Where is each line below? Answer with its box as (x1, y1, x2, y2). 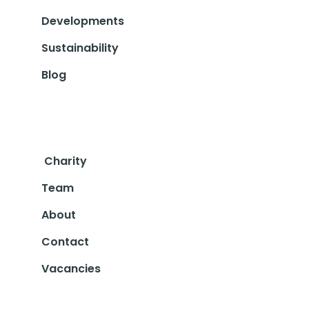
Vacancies (41, 260, 101, 277)
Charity (43, 152, 87, 169)
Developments (41, 12, 124, 29)
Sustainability (41, 39, 119, 56)
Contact (41, 233, 89, 250)
